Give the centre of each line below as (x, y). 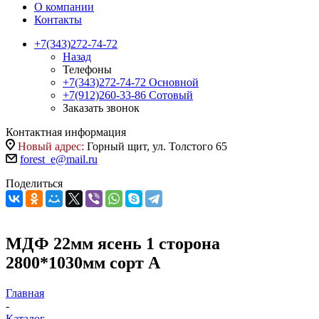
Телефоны (87, 69)
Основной (174, 82)
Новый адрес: (51, 146)
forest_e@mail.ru (59, 159)
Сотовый (171, 95)
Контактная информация (66, 132)
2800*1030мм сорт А (83, 262)
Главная (25, 293)
